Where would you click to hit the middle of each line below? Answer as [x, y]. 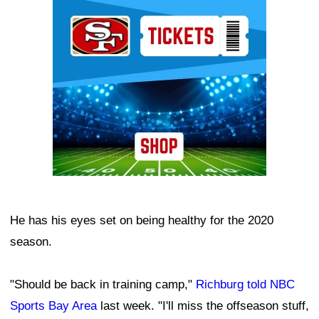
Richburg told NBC [245, 285]
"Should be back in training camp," [103, 285]
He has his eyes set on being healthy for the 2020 [142, 221]
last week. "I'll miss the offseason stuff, [203, 306]
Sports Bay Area [53, 306]
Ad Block [77, 9]
